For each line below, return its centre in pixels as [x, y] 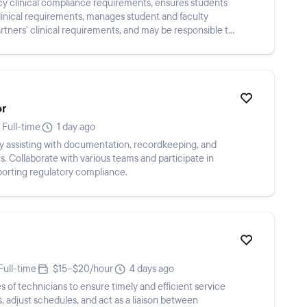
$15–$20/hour [83, 269]
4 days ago [152, 269]
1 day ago [76, 127]
